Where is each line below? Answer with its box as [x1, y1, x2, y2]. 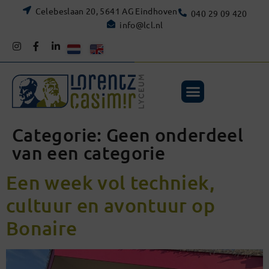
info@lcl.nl [119, 19, 163, 30]
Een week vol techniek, [6, 171, 215, 195]
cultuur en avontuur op [6, 193, 215, 217]
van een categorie [12, 141, 166, 165]
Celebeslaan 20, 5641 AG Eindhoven [35, 5, 178, 16]
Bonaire [6, 216, 82, 240]
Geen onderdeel [106, 123, 244, 147]
